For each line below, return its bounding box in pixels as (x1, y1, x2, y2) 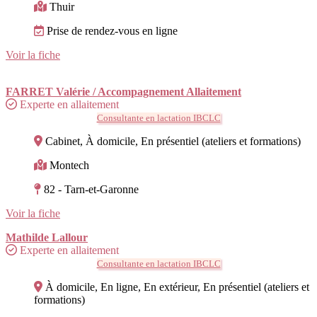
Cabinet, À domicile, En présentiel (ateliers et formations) (45, 134, 301, 147)
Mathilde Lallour (6, 231, 88, 243)
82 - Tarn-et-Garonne (44, 183, 139, 195)
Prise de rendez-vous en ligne (47, 24, 178, 37)
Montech (50, 158, 89, 171)
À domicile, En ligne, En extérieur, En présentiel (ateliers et (45, 280, 309, 293)
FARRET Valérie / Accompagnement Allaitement (6, 85, 241, 98)
